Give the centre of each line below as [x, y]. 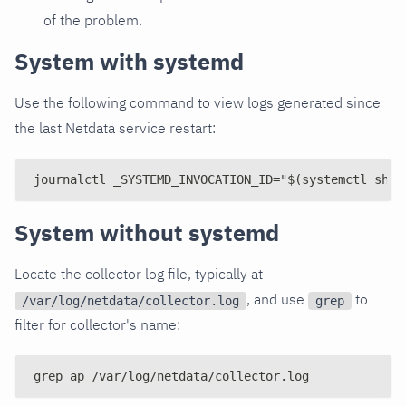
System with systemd [129, 62]
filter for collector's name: [97, 325]
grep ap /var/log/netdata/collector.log [171, 377]
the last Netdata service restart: [115, 128]
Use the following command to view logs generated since [198, 103]
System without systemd [147, 233]
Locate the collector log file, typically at [139, 274]
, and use [277, 300]
